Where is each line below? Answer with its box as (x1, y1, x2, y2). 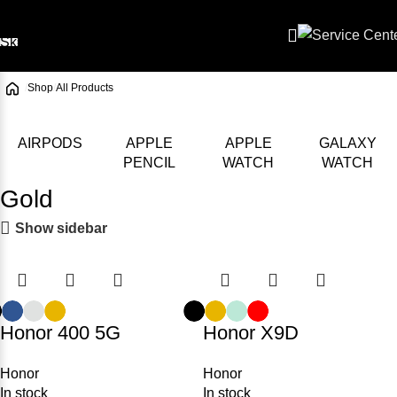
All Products (56, 82, 113, 94)
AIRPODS (17, 136, 82, 151)
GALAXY (318, 136, 377, 151)
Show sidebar (14, 220, 107, 236)
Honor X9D (203, 322, 299, 344)
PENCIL (122, 155, 175, 170)
